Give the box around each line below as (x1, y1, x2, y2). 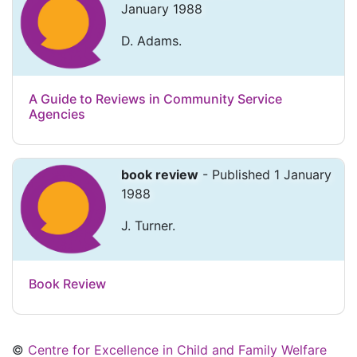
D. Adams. (121, 33, 182, 49)
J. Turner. (121, 218, 175, 234)
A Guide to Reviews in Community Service (29, 91, 282, 108)
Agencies (29, 106, 85, 123)
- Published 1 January (198, 167, 331, 183)
